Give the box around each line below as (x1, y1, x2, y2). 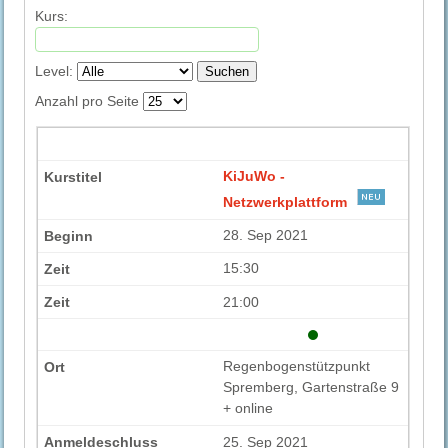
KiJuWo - (223, 168, 286, 185)
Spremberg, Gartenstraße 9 (223, 379, 400, 396)
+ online (223, 400, 274, 417)
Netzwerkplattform (223, 193, 348, 210)
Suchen (205, 63, 250, 79)
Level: (35, 62, 78, 79)
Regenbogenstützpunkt (223, 358, 371, 375)
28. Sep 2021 (223, 227, 309, 244)
